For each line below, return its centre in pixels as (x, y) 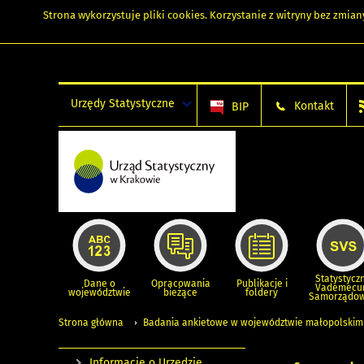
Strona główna (91, 323)
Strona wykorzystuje (93, 15)
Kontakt (314, 106)
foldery (262, 292)
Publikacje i (262, 284)
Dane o (99, 284)
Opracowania (180, 284)
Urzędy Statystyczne (123, 104)
